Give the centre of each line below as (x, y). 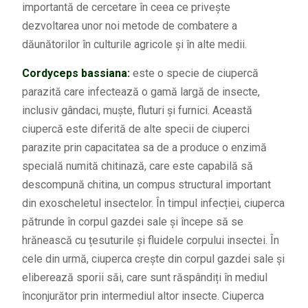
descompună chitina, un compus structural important (146, 184)
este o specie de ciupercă (194, 73)
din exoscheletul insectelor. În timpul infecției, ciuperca (153, 203)
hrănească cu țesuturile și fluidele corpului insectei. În (150, 240)
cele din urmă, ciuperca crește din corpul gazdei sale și (153, 258)
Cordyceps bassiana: (76, 73)
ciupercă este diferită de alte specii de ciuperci (135, 129)
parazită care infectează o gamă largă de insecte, (141, 91)
